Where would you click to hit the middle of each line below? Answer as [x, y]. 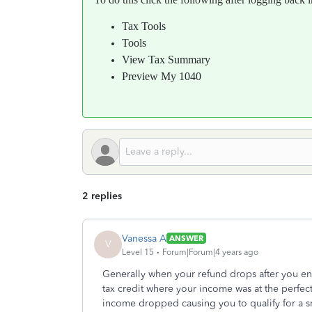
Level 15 [138, 252]
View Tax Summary [166, 60]
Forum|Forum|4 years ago [210, 252]
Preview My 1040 [162, 76]
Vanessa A [144, 238]
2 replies [102, 196]
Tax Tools [144, 26]
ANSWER [186, 238]
